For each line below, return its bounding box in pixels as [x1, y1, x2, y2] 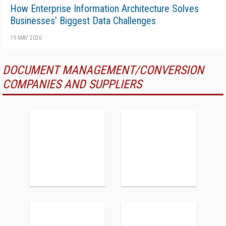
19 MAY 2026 [10, 34, 42, 41]
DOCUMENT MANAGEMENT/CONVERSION [3, 63, 204, 77]
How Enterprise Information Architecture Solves [10, 2, 199, 15]
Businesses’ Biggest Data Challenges [10, 14, 156, 27]
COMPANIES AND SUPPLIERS [3, 77, 142, 91]
